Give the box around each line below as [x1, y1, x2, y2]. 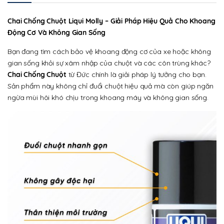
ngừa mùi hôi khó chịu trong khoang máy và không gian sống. [7, 93, 208, 102]
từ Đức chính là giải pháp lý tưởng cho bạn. [66, 70, 206, 79]
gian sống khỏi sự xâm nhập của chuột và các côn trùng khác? [7, 58, 210, 68]
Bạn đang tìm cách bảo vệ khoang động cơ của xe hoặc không [7, 47, 211, 56]
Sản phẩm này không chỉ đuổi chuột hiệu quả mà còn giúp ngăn [7, 81, 213, 91]
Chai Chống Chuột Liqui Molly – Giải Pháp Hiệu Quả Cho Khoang [7, 16, 215, 26]
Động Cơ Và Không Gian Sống [7, 28, 105, 37]
